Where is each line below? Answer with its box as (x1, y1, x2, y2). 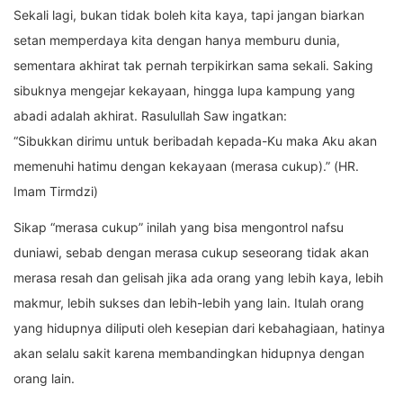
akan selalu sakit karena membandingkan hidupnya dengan (13, 345, 364, 362)
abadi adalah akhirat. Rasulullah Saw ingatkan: (13, 108, 287, 124)
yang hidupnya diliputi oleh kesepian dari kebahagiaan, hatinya (13, 320, 385, 336)
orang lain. (13, 371, 75, 387)
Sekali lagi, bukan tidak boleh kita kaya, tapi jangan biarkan (13, 7, 364, 23)
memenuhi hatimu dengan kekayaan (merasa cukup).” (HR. (13, 158, 359, 175)
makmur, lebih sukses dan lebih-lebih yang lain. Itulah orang (13, 295, 364, 311)
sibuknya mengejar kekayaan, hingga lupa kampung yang (13, 83, 355, 99)
